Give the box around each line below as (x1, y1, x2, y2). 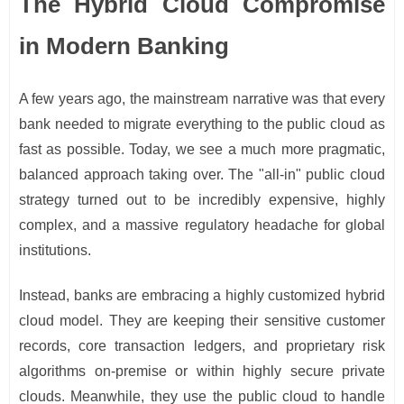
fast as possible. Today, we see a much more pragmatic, (19, 142, 385, 158)
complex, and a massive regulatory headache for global (19, 217, 385, 234)
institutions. (19, 243, 91, 259)
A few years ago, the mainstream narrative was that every (19, 91, 385, 107)
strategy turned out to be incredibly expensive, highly (19, 192, 385, 208)
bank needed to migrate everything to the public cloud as (19, 116, 385, 133)
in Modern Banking (19, 32, 229, 60)
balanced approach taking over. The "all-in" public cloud (19, 167, 385, 183)
